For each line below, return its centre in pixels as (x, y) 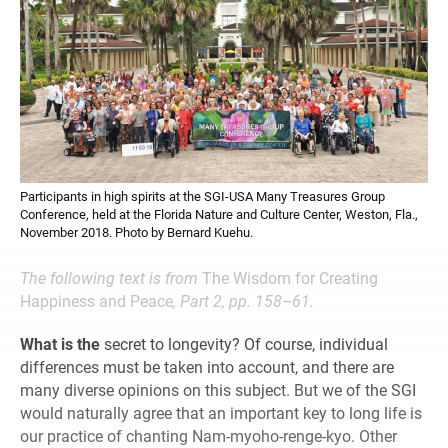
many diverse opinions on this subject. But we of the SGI (218, 390)
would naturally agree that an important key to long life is (221, 413)
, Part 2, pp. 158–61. (243, 301)
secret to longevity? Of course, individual (244, 344)
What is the (60, 344)
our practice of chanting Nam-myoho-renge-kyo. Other (208, 436)
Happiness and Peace (96, 301)
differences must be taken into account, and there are (207, 367)
